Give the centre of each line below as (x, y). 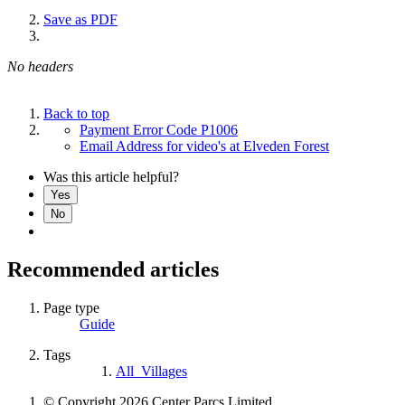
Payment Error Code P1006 (159, 129)
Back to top (76, 113)
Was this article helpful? (111, 176)
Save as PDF (80, 19)
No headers (40, 66)
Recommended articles (113, 269)
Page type (71, 307)
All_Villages (151, 371)
